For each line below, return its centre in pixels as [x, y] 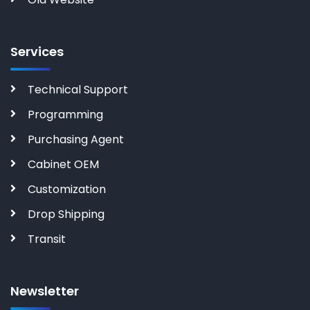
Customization [67, 189]
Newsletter [45, 291]
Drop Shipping [66, 214]
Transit [47, 239]
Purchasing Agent [76, 139]
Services [37, 52]
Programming [65, 115]
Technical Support [78, 90]
